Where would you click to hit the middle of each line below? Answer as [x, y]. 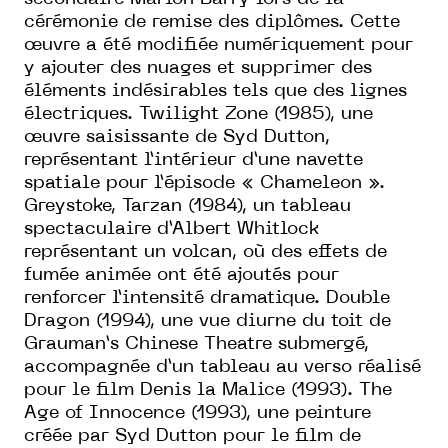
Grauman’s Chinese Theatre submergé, [196, 344]
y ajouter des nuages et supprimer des [198, 68]
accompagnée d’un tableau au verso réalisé [222, 367]
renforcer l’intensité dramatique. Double [207, 298]
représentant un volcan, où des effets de [205, 252]
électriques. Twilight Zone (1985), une [198, 114]
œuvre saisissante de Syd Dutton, [177, 137]
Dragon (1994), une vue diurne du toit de [207, 321]
